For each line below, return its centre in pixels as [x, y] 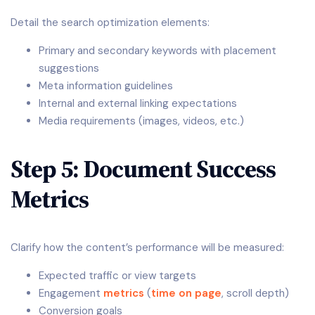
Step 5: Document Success [143, 169]
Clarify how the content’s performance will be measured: [147, 247]
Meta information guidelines [106, 85]
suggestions [69, 68]
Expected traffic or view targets [117, 275]
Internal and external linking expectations [138, 103]
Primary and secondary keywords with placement [157, 50]
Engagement [71, 293]
